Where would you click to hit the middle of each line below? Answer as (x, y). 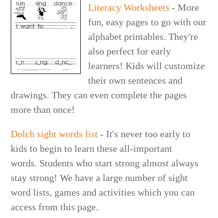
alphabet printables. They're (143, 36)
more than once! (43, 109)
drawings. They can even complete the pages (99, 95)
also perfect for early (130, 51)
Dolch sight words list (54, 134)
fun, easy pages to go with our (147, 22)
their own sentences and (136, 80)
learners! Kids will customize (147, 65)
